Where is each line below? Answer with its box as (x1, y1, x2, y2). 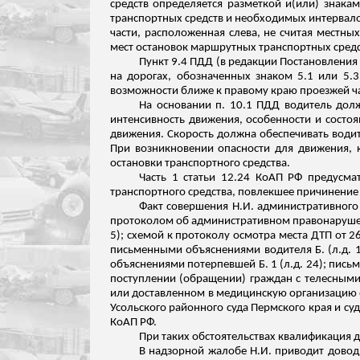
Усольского (110, 302, 166, 314)
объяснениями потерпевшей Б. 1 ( (110, 259, 284, 271)
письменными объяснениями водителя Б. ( (110, 244, 333, 256)
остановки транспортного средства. (110, 157, 290, 170)
